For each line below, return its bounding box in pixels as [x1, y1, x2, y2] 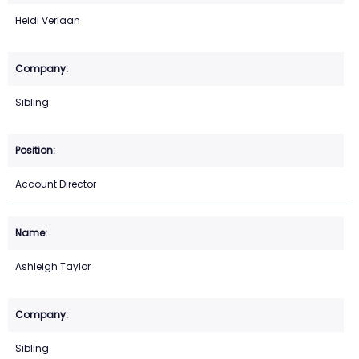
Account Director [15, 177, 96, 192]
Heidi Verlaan [15, 14, 80, 28]
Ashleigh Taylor [15, 260, 91, 274]
